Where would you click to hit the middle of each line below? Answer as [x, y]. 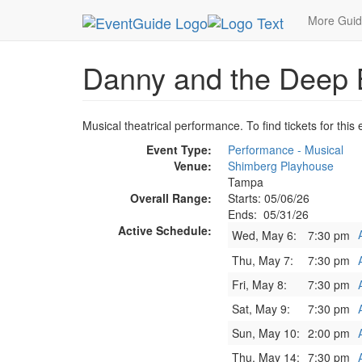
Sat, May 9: [261, 309]
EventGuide [245, 15]
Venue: [193, 166]
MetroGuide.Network [147, 15]
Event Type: [179, 149]
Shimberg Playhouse [281, 166]
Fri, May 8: [259, 284]
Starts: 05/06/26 [269, 198]
